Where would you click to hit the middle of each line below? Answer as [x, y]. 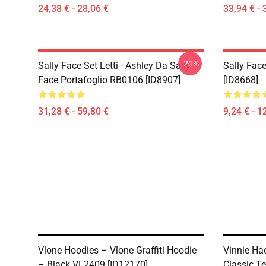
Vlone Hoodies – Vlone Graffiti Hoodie [117, 250]
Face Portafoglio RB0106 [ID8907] [109, 80]
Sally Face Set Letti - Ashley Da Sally [114, 66]
